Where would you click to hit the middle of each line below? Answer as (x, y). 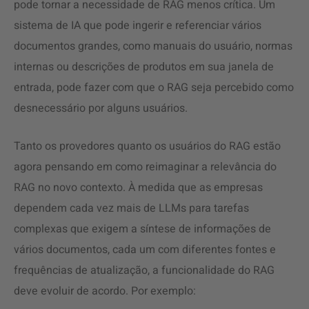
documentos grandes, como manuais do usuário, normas (153, 46)
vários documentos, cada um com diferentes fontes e (145, 250)
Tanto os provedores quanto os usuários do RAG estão (147, 146)
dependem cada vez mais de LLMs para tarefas (131, 208)
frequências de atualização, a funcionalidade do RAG (144, 270)
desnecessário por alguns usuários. (101, 108)
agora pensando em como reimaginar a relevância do (145, 167)
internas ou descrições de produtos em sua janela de (144, 67)
